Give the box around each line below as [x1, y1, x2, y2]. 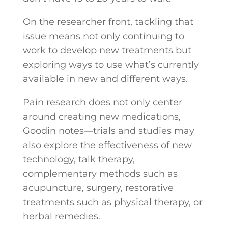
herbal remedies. [22, 211, 100, 222]
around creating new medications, [22, 111, 181, 122]
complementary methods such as [22, 168, 178, 179]
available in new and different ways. [22, 73, 188, 84]
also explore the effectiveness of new [22, 139, 192, 151]
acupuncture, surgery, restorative [22, 182, 174, 193]
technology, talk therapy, [22, 154, 135, 165]
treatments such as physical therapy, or [22, 196, 203, 208]
